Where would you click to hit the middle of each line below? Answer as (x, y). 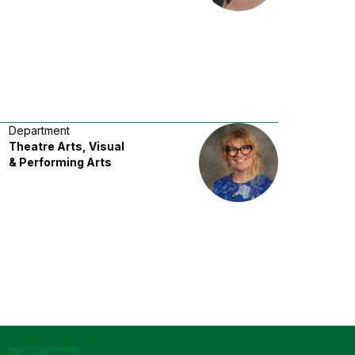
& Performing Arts (61, 162)
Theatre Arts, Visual (67, 146)
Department (40, 130)
